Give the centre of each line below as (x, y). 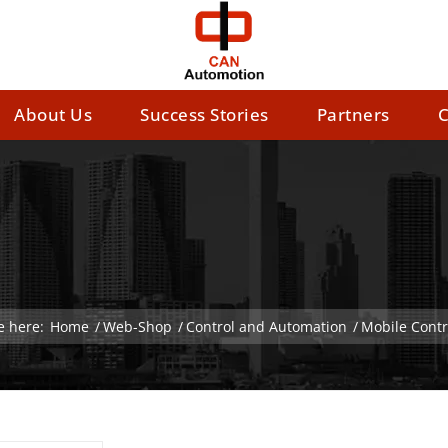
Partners (353, 114)
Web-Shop (137, 326)
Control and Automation (266, 326)
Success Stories (204, 114)
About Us (53, 114)
